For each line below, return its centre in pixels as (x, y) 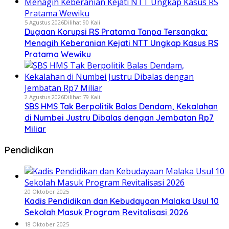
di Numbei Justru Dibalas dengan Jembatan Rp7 (119, 117)
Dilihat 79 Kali (82, 97)
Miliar (35, 129)
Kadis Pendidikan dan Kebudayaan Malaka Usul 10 (122, 201)
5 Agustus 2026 (44, 22)
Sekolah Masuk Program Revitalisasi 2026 (106, 212)
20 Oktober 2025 (47, 191)
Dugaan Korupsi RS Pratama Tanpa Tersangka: (116, 31)
